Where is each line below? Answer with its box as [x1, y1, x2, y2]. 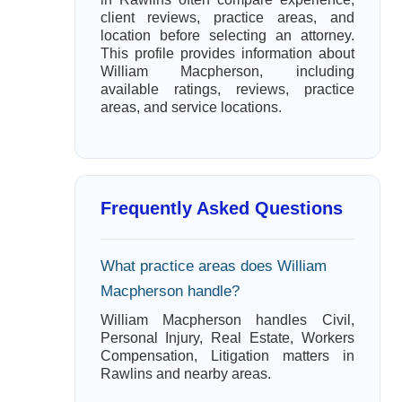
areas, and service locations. [100, 100, 282, 115]
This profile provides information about [100, 46, 354, 61]
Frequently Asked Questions [100, 198, 343, 218]
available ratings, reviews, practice [100, 82, 354, 97]
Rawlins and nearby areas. [100, 366, 271, 381]
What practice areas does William [100, 258, 327, 275]
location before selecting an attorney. [100, 28, 354, 43]
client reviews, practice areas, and [100, 10, 354, 25]
